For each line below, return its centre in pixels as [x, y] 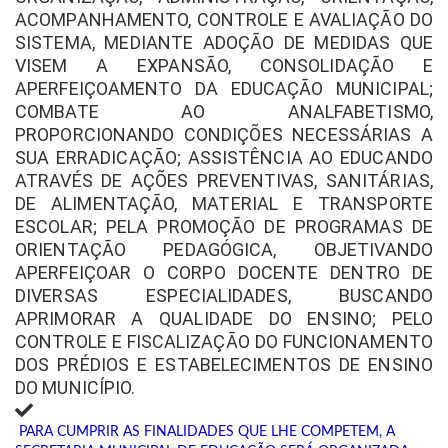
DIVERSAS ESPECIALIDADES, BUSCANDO [224, 295]
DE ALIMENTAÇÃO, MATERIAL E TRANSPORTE [224, 203]
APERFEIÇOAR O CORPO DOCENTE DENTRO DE [224, 272]
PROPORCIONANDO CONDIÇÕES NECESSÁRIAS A [224, 134]
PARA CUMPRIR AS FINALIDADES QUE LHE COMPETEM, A [205, 432]
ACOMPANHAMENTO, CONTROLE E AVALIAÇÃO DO [224, 19]
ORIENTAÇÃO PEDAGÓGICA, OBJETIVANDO [224, 249]
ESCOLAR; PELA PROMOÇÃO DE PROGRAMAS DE [224, 226]
